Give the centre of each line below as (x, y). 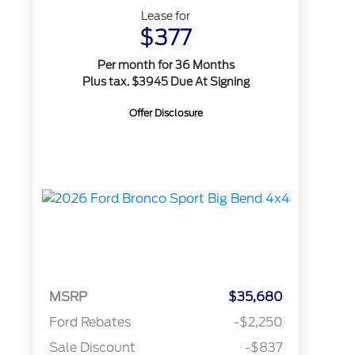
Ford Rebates (90, 323)
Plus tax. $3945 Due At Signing (166, 82)
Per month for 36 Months (166, 65)
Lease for (166, 16)
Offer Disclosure (166, 113)
